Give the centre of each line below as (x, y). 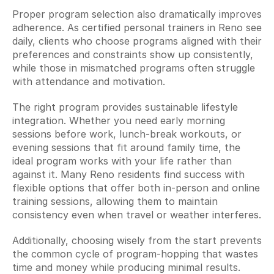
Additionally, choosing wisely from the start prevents (137, 240)
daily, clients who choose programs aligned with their (137, 41)
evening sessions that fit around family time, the (126, 147)
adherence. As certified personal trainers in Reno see (137, 28)
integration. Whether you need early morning (119, 120)
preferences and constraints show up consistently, (133, 54)
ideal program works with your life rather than (122, 161)
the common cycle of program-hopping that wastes (135, 254)
